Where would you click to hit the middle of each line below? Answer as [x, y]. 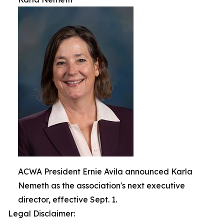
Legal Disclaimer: [41, 213]
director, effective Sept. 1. [67, 199]
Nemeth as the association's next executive [101, 185]
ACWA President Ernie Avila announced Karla [105, 171]
